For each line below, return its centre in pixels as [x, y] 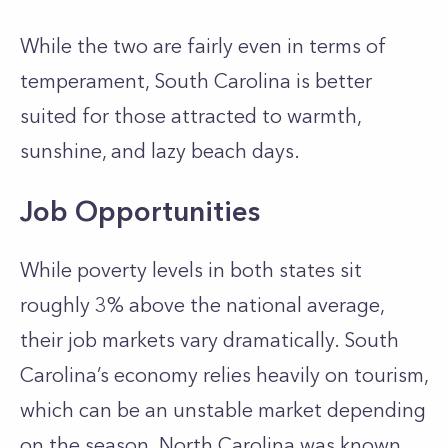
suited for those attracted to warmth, [190, 116]
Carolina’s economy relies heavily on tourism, [224, 375]
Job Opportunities [140, 211]
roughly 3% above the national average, [202, 305]
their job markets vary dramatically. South [209, 340]
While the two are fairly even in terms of [203, 46]
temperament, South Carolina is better [196, 81]
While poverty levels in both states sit [191, 270]
